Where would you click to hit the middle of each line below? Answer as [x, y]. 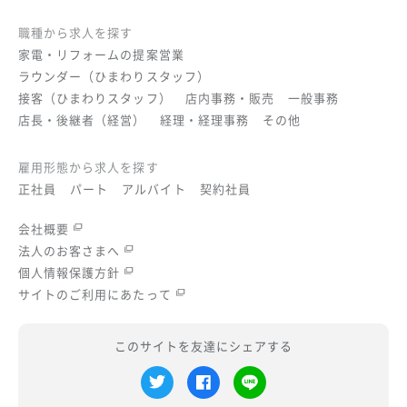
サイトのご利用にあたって [95, 294]
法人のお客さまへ [69, 251]
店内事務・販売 [229, 98]
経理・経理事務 [204, 120]
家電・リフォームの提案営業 [101, 55]
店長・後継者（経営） [82, 120]
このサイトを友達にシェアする [203, 346]
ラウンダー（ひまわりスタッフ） [114, 76]
